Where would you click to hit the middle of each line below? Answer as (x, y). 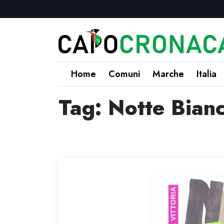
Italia (206, 74)
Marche (168, 74)
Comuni (124, 74)
